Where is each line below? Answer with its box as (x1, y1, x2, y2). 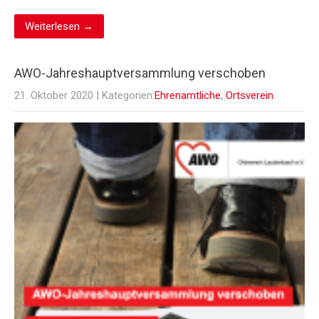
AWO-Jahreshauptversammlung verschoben (14, 66, 266, 81)
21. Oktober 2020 (14, 89, 93, 103)
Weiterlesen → (25, 20, 93, 33)
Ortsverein (226, 89, 273, 103)
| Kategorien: (96, 89, 155, 103)
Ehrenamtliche (155, 89, 221, 103)
